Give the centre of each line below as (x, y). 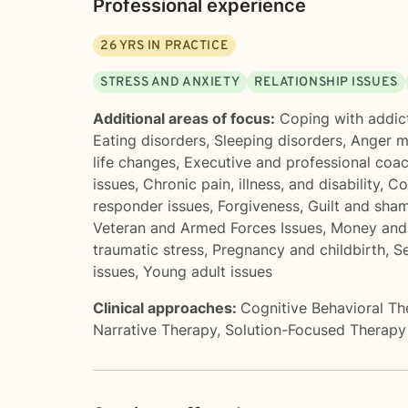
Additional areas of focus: (184, 118)
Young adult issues (208, 271)
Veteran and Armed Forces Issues (208, 227)
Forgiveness (259, 205)
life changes (134, 162)
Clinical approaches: (167, 307)
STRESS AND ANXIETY (170, 82)
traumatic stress (148, 249)
